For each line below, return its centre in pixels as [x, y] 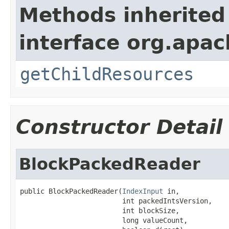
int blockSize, [100, 210]
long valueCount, [104, 220]
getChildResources [107, 74]
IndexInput [143, 191]
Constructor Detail [119, 127]
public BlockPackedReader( [71, 191]
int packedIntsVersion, [116, 201]
